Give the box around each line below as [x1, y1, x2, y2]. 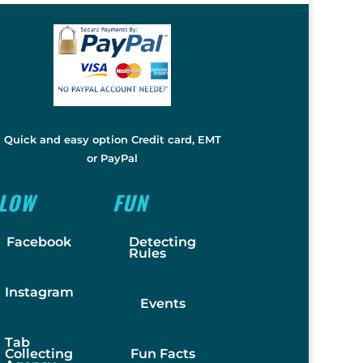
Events [139, 295, 186, 311]
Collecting [4, 345, 73, 361]
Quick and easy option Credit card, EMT [3, 133, 221, 147]
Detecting [128, 233, 196, 250]
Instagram [4, 284, 74, 300]
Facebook [6, 233, 72, 250]
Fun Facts [130, 345, 195, 361]
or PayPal [87, 152, 139, 165]
